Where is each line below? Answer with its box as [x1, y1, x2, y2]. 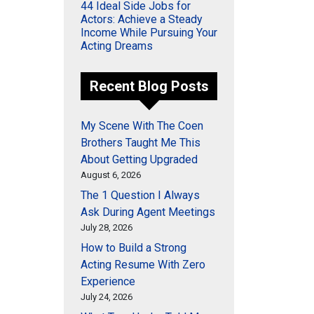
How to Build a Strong [81, 241, 186, 254]
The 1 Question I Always [81, 189, 200, 202]
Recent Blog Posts [89, 78, 209, 95]
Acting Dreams [81, 39, 153, 53]
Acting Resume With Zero [81, 258, 205, 271]
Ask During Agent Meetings [81, 205, 215, 219]
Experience [81, 275, 135, 288]
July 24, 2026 [81, 292, 132, 302]
